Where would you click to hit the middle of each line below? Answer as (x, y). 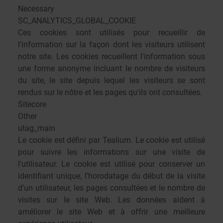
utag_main (37, 128)
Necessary (36, 9)
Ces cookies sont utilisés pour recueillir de (111, 33)
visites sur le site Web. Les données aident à (111, 200)
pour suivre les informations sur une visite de (111, 152)
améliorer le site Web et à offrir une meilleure (111, 212)
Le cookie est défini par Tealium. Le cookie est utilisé (111, 140)
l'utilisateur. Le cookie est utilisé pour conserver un (111, 164)
